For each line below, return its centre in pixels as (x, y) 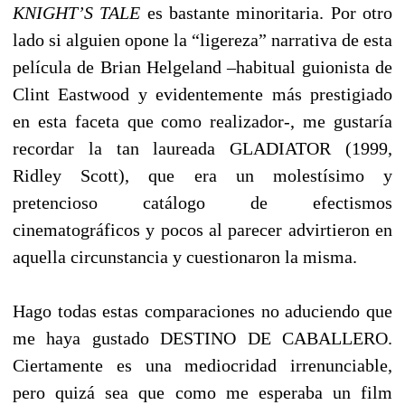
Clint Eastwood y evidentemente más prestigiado (202, 94)
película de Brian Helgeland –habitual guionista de (202, 66)
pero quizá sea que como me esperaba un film (202, 392)
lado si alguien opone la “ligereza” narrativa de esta (202, 39)
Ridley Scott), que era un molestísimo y (202, 175)
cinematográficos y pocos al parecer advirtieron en (202, 229)
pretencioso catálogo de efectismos (202, 202)
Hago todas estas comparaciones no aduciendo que (202, 311)
